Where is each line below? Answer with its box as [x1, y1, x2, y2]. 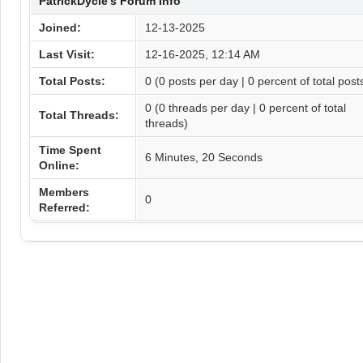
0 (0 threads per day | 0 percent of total [144, 101, 346, 114]
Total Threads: [38, 109, 119, 122]
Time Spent [38, 143, 101, 156]
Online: [38, 159, 79, 172]
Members [38, 186, 89, 199]
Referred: [38, 201, 90, 214]
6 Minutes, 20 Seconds [144, 151, 263, 164]
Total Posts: [38, 75, 105, 88]
